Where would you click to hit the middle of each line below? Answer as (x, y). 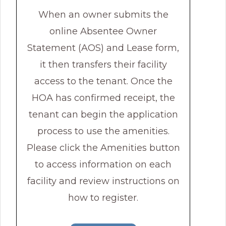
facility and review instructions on (103, 181)
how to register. (103, 198)
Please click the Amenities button (103, 148)
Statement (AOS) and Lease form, (103, 48)
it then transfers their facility (103, 65)
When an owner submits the (103, 15)
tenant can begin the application (103, 115)
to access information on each (103, 165)
